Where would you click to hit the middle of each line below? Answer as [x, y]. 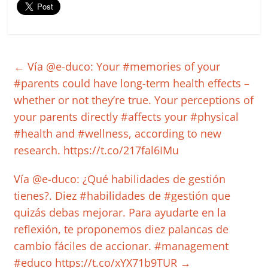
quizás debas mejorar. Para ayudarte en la [120, 212]
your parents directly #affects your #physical [127, 117]
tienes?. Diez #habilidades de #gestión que [122, 196]
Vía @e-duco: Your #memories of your [123, 66]
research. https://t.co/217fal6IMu [97, 150]
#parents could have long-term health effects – [132, 83]
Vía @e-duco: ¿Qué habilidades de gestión [120, 179]
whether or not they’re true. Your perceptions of [134, 100]
